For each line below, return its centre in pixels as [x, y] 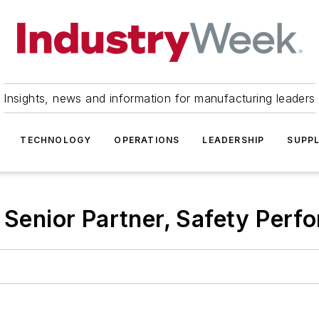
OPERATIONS [147, 140]
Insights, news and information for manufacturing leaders [159, 98]
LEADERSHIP [234, 140]
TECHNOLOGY [56, 140]
